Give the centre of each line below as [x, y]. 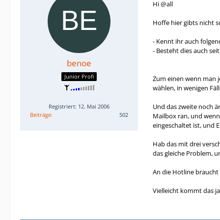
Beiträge [41, 114]
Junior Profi [79, 76]
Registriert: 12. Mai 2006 [79, 106]
